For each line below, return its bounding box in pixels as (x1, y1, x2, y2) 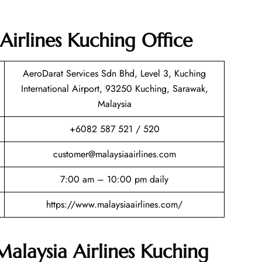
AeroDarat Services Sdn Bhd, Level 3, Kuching (23, 67, 206, 81)
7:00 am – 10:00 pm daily (60, 173, 168, 187)
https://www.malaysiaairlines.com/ (46, 198, 182, 212)
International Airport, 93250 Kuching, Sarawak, (20, 82, 208, 96)
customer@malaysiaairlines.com (53, 147, 176, 161)
